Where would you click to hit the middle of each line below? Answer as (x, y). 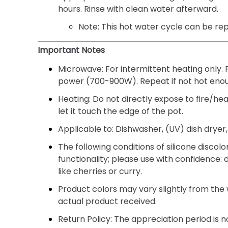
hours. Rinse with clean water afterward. (138, 9)
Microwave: (81, 69)
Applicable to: (86, 129)
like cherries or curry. (100, 171)
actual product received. (108, 201)
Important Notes (72, 50)
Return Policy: (85, 219)
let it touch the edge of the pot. (121, 111)
